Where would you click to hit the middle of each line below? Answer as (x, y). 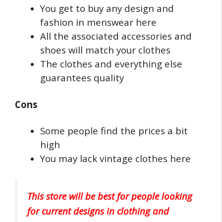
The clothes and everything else (111, 64)
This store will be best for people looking (110, 196)
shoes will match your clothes (105, 50)
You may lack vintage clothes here (115, 158)
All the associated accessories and (116, 36)
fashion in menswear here (98, 22)
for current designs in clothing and (98, 211)
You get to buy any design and (107, 8)
